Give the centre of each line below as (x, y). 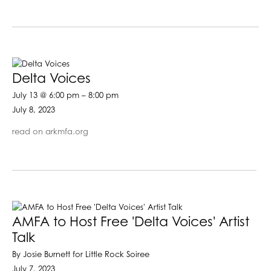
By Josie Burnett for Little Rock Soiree (81, 255)
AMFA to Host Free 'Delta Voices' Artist (131, 222)
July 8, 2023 (34, 110)
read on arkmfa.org (50, 132)
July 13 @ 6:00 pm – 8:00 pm (65, 96)
